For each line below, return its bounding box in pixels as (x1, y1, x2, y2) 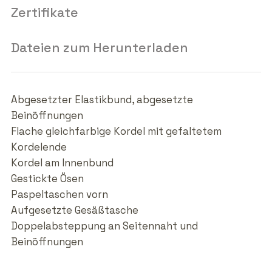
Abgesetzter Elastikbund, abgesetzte (10, 93, 193, 107)
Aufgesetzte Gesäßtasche (10, 204, 138, 217)
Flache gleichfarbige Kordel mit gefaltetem (10, 125, 222, 138)
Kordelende (10, 141, 67, 154)
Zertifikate (10, 4, 78, 21)
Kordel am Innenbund (10, 157, 114, 170)
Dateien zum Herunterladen (10, 39, 188, 56)
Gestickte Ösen (10, 172, 84, 186)
